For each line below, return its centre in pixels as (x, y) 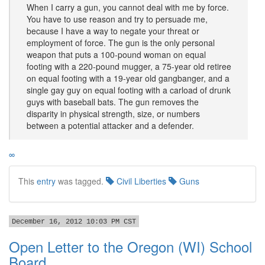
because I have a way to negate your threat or (113, 31)
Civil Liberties (140, 181)
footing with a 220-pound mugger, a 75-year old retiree (129, 66)
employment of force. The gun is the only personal (121, 43)
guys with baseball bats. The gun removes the (113, 102)
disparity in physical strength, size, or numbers (113, 114)
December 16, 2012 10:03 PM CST (74, 222)
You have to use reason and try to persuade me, (117, 19)
